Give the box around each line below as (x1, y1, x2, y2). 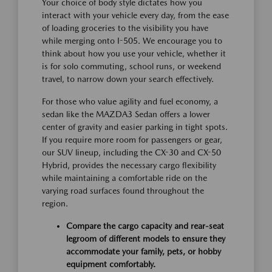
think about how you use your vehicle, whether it (42, 49, 226, 58)
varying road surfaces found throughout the (42, 186, 204, 195)
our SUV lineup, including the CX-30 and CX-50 (42, 148, 221, 157)
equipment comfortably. (66, 259, 155, 269)
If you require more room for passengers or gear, (42, 135, 222, 144)
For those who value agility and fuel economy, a (42, 97, 218, 106)
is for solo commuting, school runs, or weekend (42, 61, 221, 71)
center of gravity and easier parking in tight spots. (42, 122, 228, 132)
